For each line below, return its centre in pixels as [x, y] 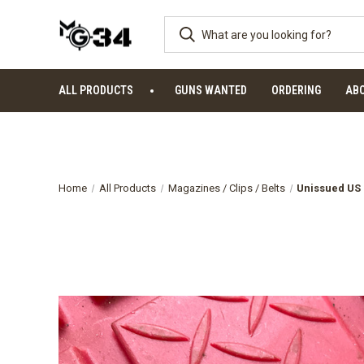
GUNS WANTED [211, 90]
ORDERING [296, 90]
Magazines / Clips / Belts [226, 188]
